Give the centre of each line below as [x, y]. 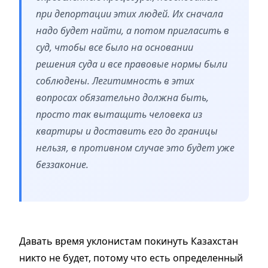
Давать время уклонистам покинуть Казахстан [129, 241]
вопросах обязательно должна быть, [122, 98]
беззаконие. [62, 165]
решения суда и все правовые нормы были [132, 64]
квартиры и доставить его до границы [127, 131]
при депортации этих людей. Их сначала [130, 14]
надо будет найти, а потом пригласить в [133, 31]
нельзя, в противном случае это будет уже [135, 148]
